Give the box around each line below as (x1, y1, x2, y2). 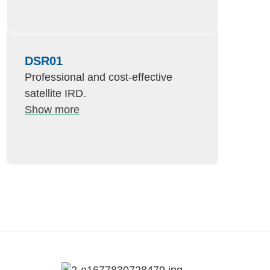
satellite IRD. (25, 87, 86, 99)
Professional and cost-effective (25, 71, 172, 83)
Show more (25, 104, 80, 116)
